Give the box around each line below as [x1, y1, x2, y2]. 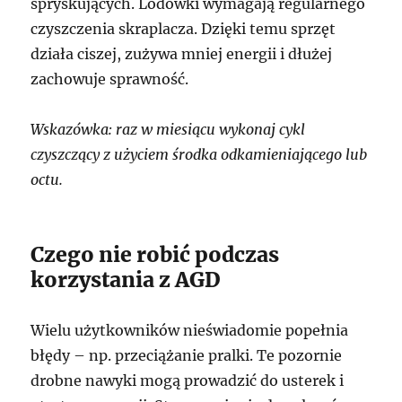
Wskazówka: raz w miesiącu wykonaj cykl [31, 120, 306, 138]
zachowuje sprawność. [31, 70, 189, 88]
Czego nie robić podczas [31, 241, 280, 267]
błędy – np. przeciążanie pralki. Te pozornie [31, 346, 343, 364]
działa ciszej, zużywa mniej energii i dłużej [31, 45, 333, 63]
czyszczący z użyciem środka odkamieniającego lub [31, 145, 368, 163]
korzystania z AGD [31, 267, 222, 293]
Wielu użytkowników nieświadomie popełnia [31, 321, 349, 339]
